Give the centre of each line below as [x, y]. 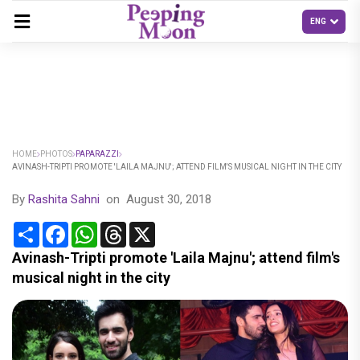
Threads [149, 228]
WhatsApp [126, 228]
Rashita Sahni [64, 199]
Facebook [96, 228]
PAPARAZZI [97, 154]
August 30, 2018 [169, 199]
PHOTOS [56, 154]
